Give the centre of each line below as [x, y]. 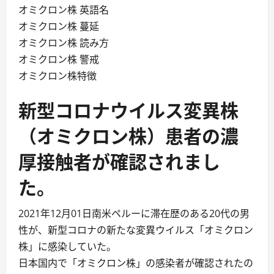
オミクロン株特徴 [57, 76]
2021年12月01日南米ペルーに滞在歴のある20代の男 [134, 213]
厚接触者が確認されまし [119, 160]
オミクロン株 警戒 [59, 59]
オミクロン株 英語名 [64, 9]
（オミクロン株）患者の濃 [128, 135]
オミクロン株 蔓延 [59, 26]
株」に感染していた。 [67, 246]
